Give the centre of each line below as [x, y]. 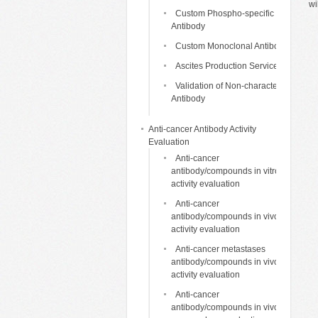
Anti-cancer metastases [220, 249]
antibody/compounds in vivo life [232, 307]
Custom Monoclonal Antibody [232, 46]
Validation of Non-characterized [236, 86]
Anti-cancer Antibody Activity [202, 129]
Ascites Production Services [229, 66]
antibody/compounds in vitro [225, 171]
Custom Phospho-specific [225, 13]
